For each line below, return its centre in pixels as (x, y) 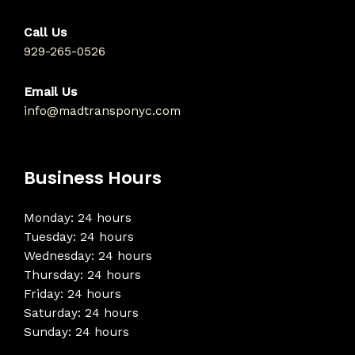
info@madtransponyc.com (102, 111)
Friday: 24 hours (73, 294)
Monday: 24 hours (78, 218)
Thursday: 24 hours (82, 275)
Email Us (50, 92)
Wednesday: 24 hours (88, 256)
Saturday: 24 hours (81, 313)
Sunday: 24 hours (76, 332)
